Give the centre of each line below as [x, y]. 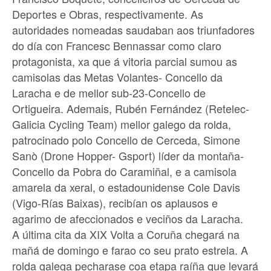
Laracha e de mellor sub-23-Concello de [109, 92]
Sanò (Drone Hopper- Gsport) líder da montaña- [128, 155]
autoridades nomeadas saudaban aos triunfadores [133, 29]
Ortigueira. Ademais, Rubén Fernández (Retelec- [131, 108]
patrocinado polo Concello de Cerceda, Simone [126, 139]
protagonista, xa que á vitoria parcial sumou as [125, 61]
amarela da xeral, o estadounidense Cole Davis [126, 187]
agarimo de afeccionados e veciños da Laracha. [128, 218]
